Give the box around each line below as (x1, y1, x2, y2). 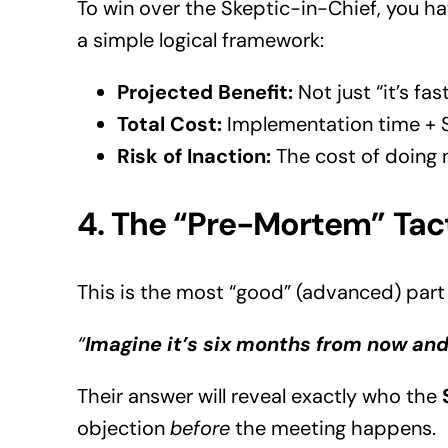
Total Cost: (116, 111, 222, 138)
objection (76, 415, 170, 442)
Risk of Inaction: (116, 143, 271, 170)
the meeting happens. (229, 415, 436, 442)
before (169, 415, 230, 442)
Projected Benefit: (116, 79, 293, 106)
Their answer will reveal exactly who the (76, 383, 442, 410)
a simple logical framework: (76, 27, 324, 54)
